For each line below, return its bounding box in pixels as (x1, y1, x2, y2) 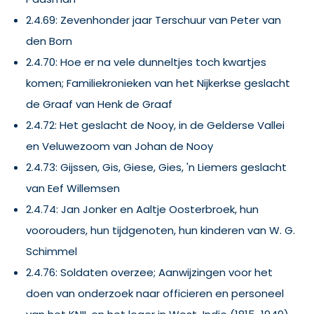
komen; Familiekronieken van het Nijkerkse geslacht (26, 75, 290, 90)
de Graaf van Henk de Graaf (26, 96, 172, 111)
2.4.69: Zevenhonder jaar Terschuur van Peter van (26, 12, 281, 27)
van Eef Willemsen (26, 180, 120, 196)
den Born (26, 33, 72, 48)
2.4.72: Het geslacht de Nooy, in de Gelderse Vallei (26, 117, 285, 132)
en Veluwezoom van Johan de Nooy (26, 138, 213, 153)
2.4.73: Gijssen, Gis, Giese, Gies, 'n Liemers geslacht (26, 159, 287, 175)
